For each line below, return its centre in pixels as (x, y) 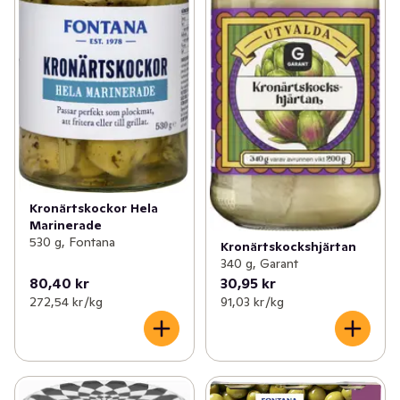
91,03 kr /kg (252, 301)
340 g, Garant (259, 263)
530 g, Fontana (72, 242)
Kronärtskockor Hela (94, 208)
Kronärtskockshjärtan (288, 246)
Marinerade (66, 225)
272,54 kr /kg (66, 301)
